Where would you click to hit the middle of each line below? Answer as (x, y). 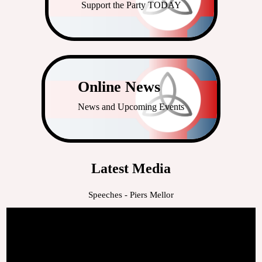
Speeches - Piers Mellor (131, 194)
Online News (119, 87)
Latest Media (131, 168)
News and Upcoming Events (131, 106)
